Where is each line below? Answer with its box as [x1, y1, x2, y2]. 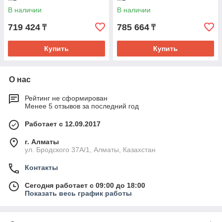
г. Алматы [25, 138, 59, 146]
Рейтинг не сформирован [25, 94, 108, 102]
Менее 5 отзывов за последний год [25, 102, 139, 110]
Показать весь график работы [25, 189, 132, 197]
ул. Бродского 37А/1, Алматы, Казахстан [25, 146, 156, 154]
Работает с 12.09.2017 [25, 120, 101, 128]
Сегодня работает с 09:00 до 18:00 [25, 181, 145, 189]
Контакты [25, 164, 58, 171]
